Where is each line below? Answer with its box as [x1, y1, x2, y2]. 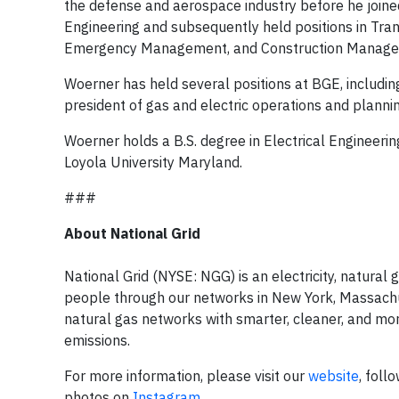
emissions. [64, 331, 130, 349]
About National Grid [64, 224, 200, 242]
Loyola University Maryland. [64, 153, 242, 171]
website [308, 367, 359, 385]
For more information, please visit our [64, 367, 308, 385]
